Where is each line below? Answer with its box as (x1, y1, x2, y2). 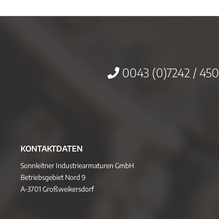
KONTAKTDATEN (21, 144, 83, 153)
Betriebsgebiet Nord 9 (21, 173, 86, 181)
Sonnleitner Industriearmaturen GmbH (21, 161, 134, 170)
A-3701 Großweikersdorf (21, 185, 94, 193)
